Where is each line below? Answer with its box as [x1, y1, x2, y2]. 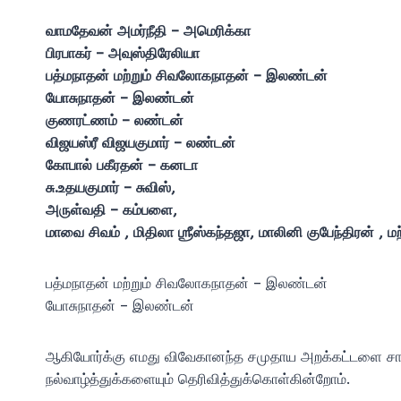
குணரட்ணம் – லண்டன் [46, 111, 183, 129]
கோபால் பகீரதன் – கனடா [46, 156, 198, 174]
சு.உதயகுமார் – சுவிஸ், [46, 178, 175, 196]
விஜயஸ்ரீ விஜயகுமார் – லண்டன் [46, 133, 235, 151]
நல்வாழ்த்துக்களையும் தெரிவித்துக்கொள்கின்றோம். [46, 370, 350, 388]
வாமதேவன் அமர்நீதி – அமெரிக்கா [46, 21, 251, 39]
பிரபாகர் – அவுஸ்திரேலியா [46, 44, 200, 62]
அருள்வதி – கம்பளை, [46, 200, 177, 218]
